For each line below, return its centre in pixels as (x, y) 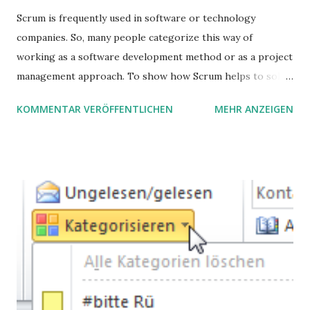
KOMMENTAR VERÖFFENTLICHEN (95, 109)
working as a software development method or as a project (155, 56)
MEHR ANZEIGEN (254, 109)
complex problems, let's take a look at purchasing (132, 95)
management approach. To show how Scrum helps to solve (154, 76)
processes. (42, 115)
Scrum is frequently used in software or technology (136, 18)
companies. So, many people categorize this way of (135, 37)
